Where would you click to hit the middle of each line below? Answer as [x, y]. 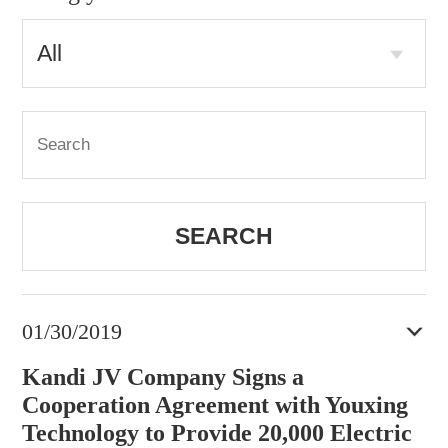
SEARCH [224, 235]
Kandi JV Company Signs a [162, 377]
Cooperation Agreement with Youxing [214, 405]
